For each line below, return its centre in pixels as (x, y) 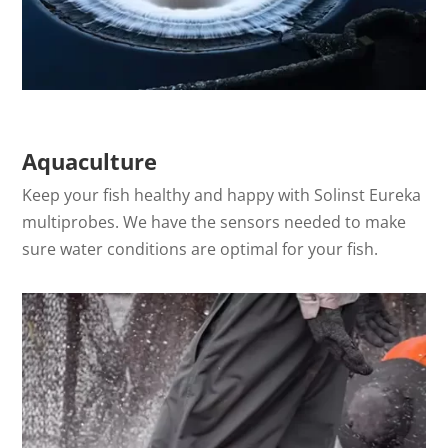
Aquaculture (90, 161)
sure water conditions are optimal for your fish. (200, 249)
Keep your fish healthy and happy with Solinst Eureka (222, 195)
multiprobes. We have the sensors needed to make (214, 222)
